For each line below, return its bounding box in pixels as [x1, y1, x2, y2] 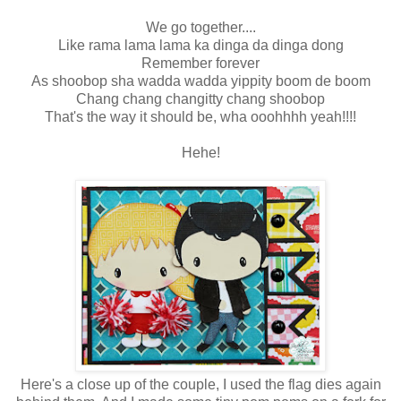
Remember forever [141, 55, 260, 72]
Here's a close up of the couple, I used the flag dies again [20, 377, 381, 393]
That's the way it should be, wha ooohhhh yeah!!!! [45, 109, 356, 125]
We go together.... [145, 20, 256, 36]
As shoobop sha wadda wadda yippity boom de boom [30, 73, 371, 90]
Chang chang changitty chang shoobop [76, 91, 325, 107]
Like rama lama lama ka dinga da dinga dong [57, 38, 344, 54]
